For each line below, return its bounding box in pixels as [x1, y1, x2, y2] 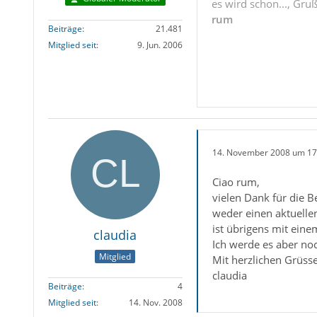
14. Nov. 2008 [128, 296, 183, 309]
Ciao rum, [212, 175, 260, 190]
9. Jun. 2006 [137, 39, 183, 52]
